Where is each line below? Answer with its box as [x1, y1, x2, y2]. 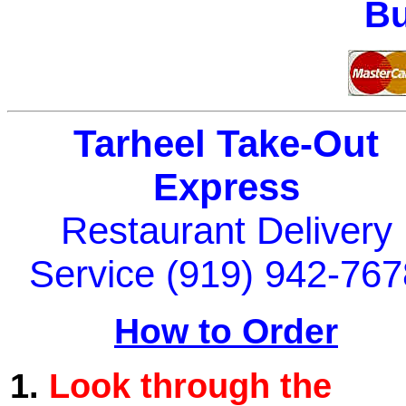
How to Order [114, 311, 338, 351]
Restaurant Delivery [60, 209, 392, 252]
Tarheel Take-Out [73, 122, 379, 165]
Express [152, 166, 300, 208]
